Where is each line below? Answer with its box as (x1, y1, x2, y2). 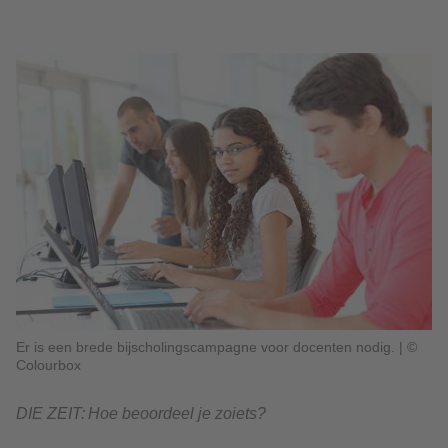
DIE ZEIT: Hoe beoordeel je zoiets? (16, 405, 266, 423)
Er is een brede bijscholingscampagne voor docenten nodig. (16, 339, 399, 356)
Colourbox (16, 357, 81, 374)
